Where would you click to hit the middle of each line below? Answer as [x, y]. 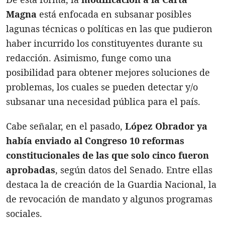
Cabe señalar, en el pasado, [64, 126]
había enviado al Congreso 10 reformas [95, 140]
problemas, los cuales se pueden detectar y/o [102, 87]
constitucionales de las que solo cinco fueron [107, 155]
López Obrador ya [165, 126]
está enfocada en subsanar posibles [114, 14]
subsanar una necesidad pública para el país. [103, 101]
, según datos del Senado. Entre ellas [134, 170]
